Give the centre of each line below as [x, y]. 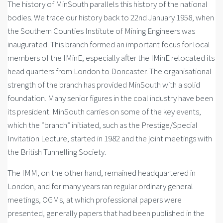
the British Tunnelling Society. [57, 152]
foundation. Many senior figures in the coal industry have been [110, 98]
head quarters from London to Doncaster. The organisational [110, 71]
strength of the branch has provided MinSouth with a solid [104, 85]
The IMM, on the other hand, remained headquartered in [102, 173]
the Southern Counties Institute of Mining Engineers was [101, 31]
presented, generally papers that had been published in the [106, 213]
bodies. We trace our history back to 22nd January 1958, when [111, 17]
